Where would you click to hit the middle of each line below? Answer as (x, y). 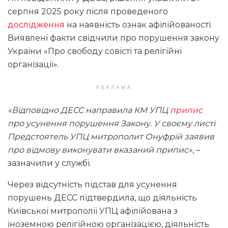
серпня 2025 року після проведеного (88, 12)
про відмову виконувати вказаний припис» (100, 150)
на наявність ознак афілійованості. (138, 25)
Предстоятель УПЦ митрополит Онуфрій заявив (111, 137)
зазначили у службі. (49, 163)
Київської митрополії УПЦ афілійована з (93, 211)
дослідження (36, 25)
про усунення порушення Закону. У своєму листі (111, 124)
